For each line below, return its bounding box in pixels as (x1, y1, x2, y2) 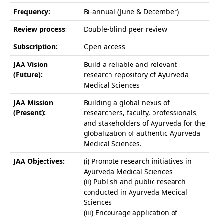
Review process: (13, 24, 67, 34)
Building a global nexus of (83, 97, 170, 107)
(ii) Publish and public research (83, 176, 186, 186)
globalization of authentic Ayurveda (83, 128, 200, 138)
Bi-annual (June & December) (83, 6, 179, 16)
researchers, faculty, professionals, (83, 108, 198, 117)
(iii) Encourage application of (83, 207, 177, 217)
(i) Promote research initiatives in (83, 156, 192, 166)
